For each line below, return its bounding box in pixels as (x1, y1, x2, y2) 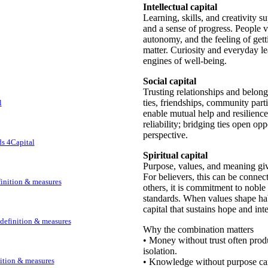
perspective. (142, 130, 188, 140)
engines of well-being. (142, 56, 227, 66)
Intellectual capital (142, 2, 217, 12)
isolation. (142, 246, 177, 256)
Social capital (142, 76, 196, 86)
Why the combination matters (142, 224, 254, 234)
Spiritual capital (142, 150, 208, 160)
